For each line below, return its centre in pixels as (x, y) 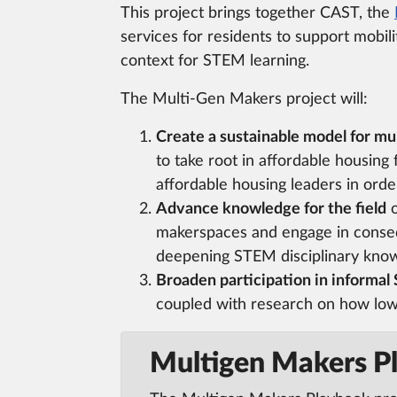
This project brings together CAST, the (257, 13)
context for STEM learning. (215, 61)
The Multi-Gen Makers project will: (244, 99)
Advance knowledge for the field (271, 209)
